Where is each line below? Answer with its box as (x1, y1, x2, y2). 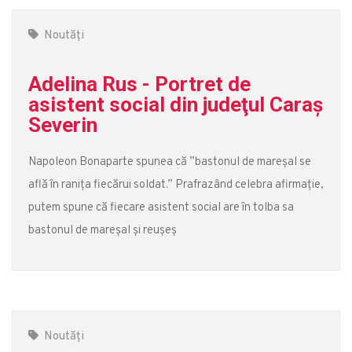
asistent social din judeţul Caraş (28, 93, 323, 116)
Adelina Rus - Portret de (28, 72, 251, 96)
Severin (28, 113, 97, 137)
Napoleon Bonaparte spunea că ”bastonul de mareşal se (28, 155, 311, 170)
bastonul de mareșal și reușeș (28, 223, 177, 238)
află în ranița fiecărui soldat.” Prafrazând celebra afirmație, (28, 178, 324, 192)
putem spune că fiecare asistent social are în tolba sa (28, 200, 294, 215)
